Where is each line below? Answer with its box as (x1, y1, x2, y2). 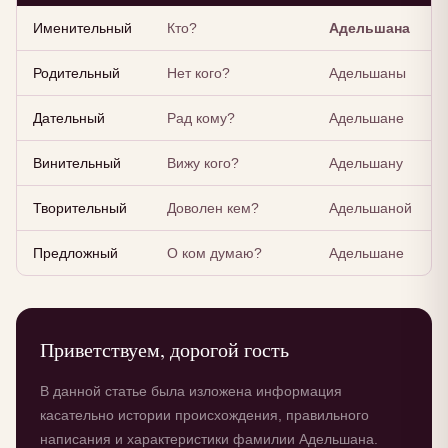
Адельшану (329, 155, 403, 172)
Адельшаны (329, 65, 406, 82)
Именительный (33, 20, 132, 37)
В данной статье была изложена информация (40, 383, 342, 400)
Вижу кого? (167, 155, 239, 172)
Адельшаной (329, 200, 412, 217)
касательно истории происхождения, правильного (40, 407, 369, 424)
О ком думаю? (167, 245, 262, 262)
